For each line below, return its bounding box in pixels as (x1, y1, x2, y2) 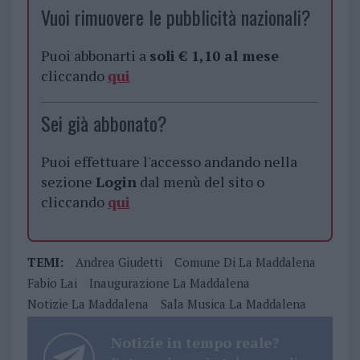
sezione (40, 172, 96, 192)
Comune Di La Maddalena (174, 254, 316, 271)
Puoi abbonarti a (40, 46, 149, 66)
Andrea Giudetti (75, 254, 162, 271)
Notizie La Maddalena (27, 296, 149, 313)
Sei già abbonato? (40, 108, 167, 138)
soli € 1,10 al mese (149, 46, 279, 66)
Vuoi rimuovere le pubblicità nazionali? (40, 2, 311, 32)
